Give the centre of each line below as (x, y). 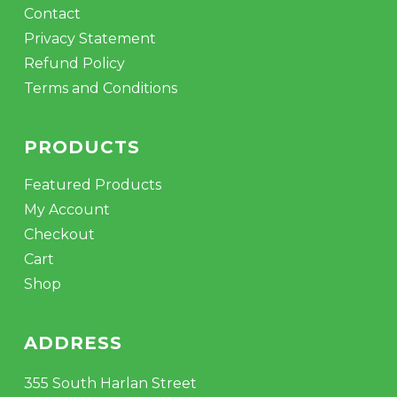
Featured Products (92, 185)
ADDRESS (73, 343)
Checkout (59, 234)
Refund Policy (74, 63)
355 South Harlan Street (110, 383)
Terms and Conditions (100, 88)
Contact (52, 14)
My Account (66, 210)
